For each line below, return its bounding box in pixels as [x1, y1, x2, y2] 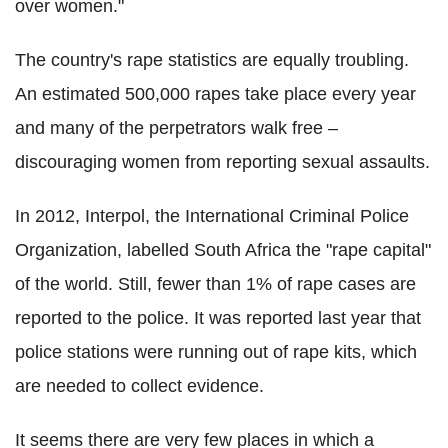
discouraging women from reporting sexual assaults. [15, 152, 430, 173]
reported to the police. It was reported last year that [15, 308, 421, 329]
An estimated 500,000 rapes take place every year [15, 84, 416, 105]
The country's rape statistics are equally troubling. [15, 50, 409, 71]
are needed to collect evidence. [15, 376, 264, 397]
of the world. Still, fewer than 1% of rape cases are [15, 274, 416, 295]
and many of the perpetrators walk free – [15, 118, 338, 139]
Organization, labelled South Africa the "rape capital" [15, 240, 431, 261]
